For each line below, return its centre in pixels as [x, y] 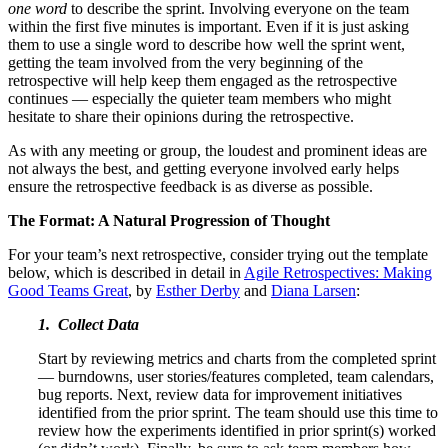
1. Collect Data [88, 324]
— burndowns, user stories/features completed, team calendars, [236, 376]
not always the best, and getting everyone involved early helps [203, 168]
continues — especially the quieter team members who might [199, 98]
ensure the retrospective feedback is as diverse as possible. [190, 186]
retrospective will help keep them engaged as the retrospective [202, 80]
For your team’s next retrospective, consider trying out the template [218, 254]
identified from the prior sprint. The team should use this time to [238, 412]
